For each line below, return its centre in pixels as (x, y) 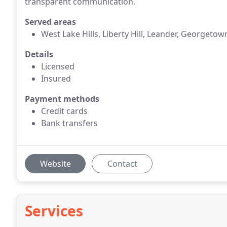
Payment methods (62, 99)
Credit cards (64, 111)
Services (54, 211)
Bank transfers (69, 123)
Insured (56, 79)
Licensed (58, 66)
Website (55, 164)
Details (39, 54)
